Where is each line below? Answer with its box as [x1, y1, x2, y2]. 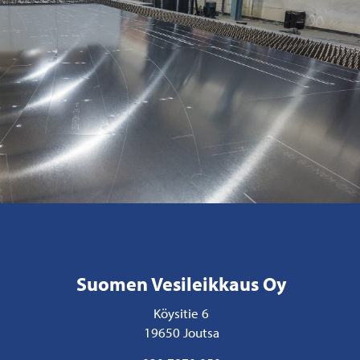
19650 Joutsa [143, 322, 219, 341]
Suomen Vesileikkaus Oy [76, 271, 287, 296]
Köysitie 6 [153, 303, 210, 321]
